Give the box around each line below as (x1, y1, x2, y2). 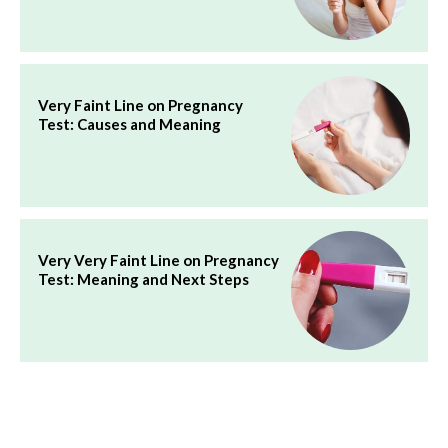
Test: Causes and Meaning (38, 115, 221, 134)
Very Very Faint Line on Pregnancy (38, 251, 279, 270)
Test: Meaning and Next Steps (38, 270, 249, 289)
